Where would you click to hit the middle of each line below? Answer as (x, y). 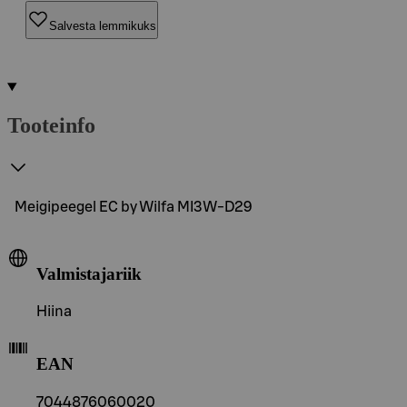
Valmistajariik (89, 273)
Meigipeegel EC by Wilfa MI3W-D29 (134, 207)
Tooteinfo (51, 125)
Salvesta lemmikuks (103, 25)
